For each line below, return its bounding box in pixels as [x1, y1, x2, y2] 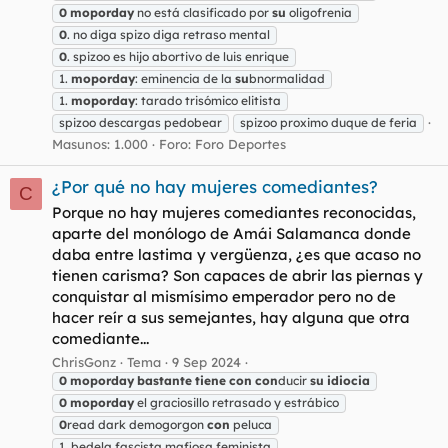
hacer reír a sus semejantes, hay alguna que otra [52, 307, 410, 327]
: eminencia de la [135, 70, 235, 86]
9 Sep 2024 [172, 353, 241, 370]
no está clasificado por [134, 4, 272, 20]
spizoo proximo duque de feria [240, 114, 417, 130]
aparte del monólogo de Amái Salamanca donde [52, 223, 411, 243]
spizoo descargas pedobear [59, 114, 222, 130]
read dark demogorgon [67, 416, 207, 432]
